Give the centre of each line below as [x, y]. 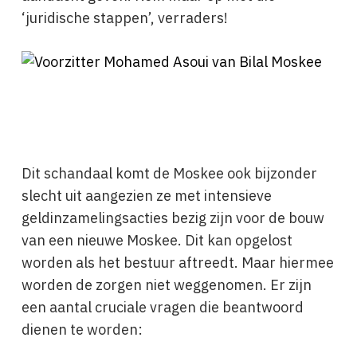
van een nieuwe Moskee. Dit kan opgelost [157, 240]
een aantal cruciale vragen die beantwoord [162, 307]
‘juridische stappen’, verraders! [127, 18]
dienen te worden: [82, 330]
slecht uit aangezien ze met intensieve [146, 196]
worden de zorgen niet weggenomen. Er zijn [166, 285]
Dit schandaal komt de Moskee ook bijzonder [169, 173]
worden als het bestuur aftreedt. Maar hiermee [177, 263]
